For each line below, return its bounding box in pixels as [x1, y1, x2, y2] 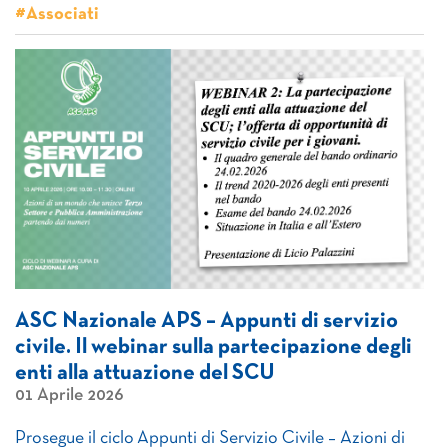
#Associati [15, 6, 99, 23]
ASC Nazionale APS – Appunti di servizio [15, 312, 398, 331]
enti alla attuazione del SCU [15, 364, 275, 383]
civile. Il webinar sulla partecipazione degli [15, 338, 412, 357]
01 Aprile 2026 [15, 387, 123, 404]
